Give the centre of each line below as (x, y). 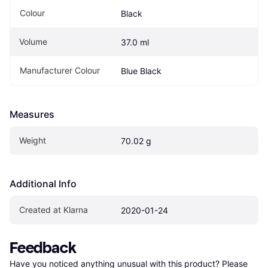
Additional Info (43, 184)
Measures (32, 115)
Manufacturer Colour (60, 71)
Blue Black (141, 71)
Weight (33, 141)
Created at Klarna (54, 210)
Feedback (43, 248)
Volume (33, 42)
